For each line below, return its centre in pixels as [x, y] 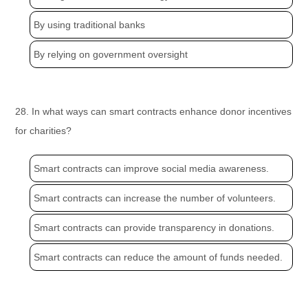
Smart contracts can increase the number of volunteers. [155, 198]
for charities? [44, 131]
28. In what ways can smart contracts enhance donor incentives [154, 112]
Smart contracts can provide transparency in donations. [154, 228]
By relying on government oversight [111, 55]
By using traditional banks [90, 25]
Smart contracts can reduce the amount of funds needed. [158, 257]
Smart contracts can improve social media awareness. [152, 169]
